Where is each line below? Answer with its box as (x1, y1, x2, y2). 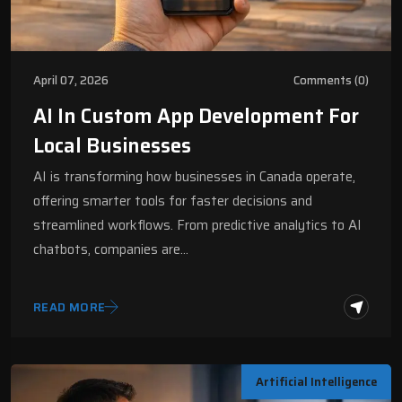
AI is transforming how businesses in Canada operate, (33, 166, 355, 188)
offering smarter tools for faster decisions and (33, 190, 312, 213)
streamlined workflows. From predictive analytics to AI (33, 214, 362, 237)
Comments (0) (293, 71, 369, 91)
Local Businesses (33, 130, 191, 162)
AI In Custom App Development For (33, 100, 359, 133)
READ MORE (33, 297, 106, 317)
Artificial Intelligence (256, 372, 377, 392)
